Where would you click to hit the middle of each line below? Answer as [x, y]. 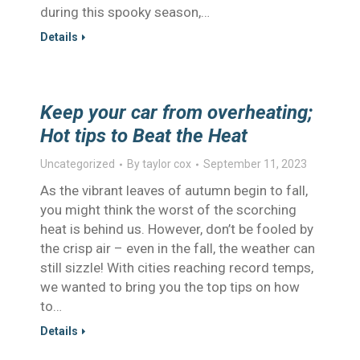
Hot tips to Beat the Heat [144, 136]
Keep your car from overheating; [176, 112]
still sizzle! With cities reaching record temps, [177, 268]
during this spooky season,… [125, 12]
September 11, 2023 [255, 164]
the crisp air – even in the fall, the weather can [178, 248]
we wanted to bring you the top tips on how [170, 287]
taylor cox [167, 164]
